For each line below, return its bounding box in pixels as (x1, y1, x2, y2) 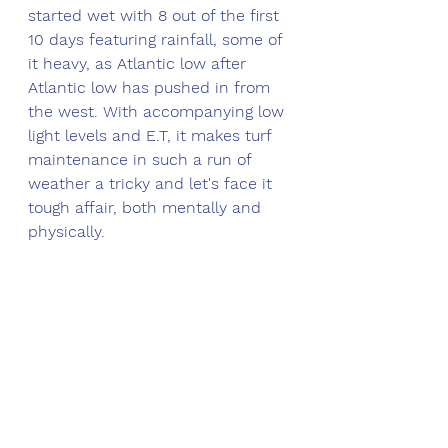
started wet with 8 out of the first (28, 6, 284, 25)
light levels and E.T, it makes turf (28, 126, 276, 145)
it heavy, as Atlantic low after (28, 54, 251, 73)
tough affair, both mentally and (28, 198, 266, 217)
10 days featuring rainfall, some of (28, 30, 287, 49)
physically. (28, 222, 110, 241)
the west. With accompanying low (28, 102, 289, 121)
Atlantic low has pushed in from (28, 78, 275, 97)
